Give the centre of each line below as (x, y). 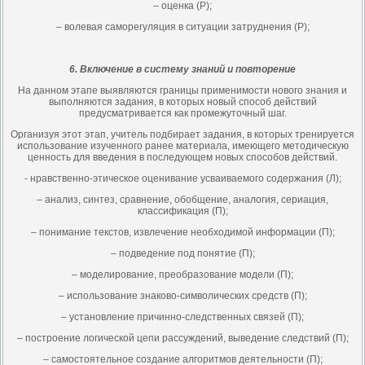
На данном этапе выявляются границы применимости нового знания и (182, 90)
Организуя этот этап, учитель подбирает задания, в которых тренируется (182, 134)
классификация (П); (182, 211)
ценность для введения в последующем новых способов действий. (182, 157)
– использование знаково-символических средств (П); (182, 296)
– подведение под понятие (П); (182, 253)
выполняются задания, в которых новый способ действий (182, 102)
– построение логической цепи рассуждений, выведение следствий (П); (182, 338)
